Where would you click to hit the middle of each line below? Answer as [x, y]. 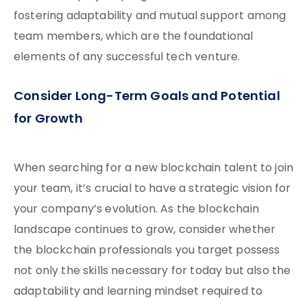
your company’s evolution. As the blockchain [136, 210]
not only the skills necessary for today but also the [152, 271]
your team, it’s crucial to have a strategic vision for [152, 189]
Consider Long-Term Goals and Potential [147, 97]
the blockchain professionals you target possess [147, 251]
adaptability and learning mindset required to [138, 292]
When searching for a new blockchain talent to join [154, 169]
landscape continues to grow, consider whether [145, 230]
